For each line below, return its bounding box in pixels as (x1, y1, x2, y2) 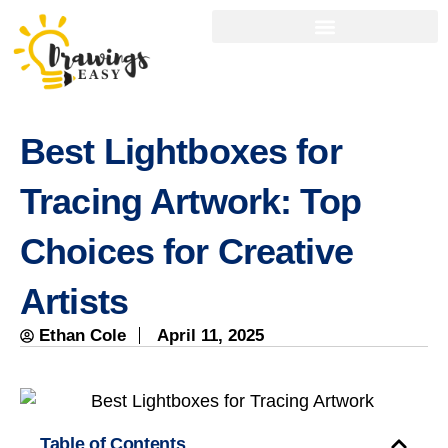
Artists (20, 281, 128, 323)
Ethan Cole (39, 326, 126, 346)
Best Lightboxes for (20, 131, 342, 173)
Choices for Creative (20, 231, 353, 273)
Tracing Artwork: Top (20, 181, 361, 223)
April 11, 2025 (157, 326, 264, 346)
